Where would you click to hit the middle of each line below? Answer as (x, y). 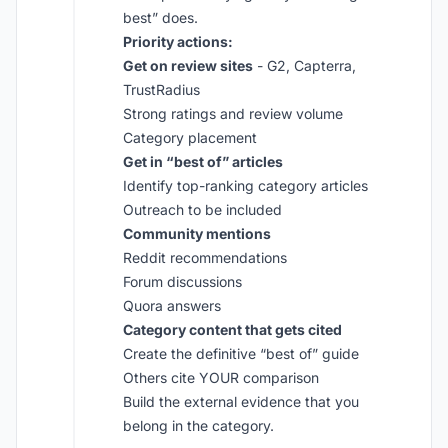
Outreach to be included (202, 209)
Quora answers (172, 305)
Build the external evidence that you (241, 401)
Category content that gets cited (232, 329)
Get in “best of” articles (203, 161)
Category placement (190, 137)
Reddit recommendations (205, 257)
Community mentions (197, 233)
